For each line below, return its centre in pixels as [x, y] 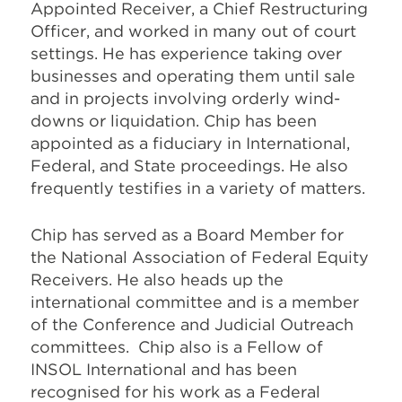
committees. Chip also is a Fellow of [177, 346]
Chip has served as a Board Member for [187, 234]
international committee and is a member [195, 301]
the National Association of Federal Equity [200, 257]
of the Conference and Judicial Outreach [192, 324]
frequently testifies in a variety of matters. [198, 188]
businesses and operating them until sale [193, 75]
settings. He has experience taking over [186, 53]
